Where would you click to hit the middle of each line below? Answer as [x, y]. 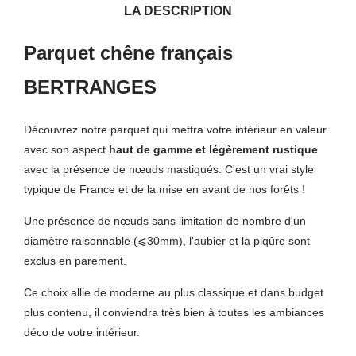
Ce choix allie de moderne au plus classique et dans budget [174, 292]
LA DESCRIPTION [178, 11]
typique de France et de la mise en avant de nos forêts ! [164, 189]
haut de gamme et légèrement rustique [213, 149]
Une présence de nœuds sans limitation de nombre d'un [165, 221]
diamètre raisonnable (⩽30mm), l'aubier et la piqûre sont [167, 241]
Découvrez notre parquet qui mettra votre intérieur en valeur [175, 130]
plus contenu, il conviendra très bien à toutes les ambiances [174, 312]
